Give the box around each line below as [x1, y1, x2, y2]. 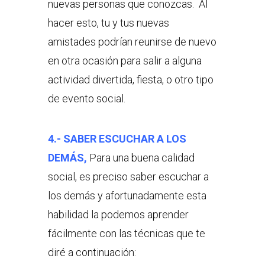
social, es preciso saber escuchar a [47, 170, 209, 183]
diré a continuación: [47, 246, 136, 259]
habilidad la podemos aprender [47, 208, 189, 221]
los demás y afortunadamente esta [47, 189, 206, 202]
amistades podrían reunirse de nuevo [47, 35, 216, 49]
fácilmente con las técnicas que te [47, 227, 205, 240]
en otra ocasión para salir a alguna [47, 54, 202, 67]
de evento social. [47, 92, 125, 105]
